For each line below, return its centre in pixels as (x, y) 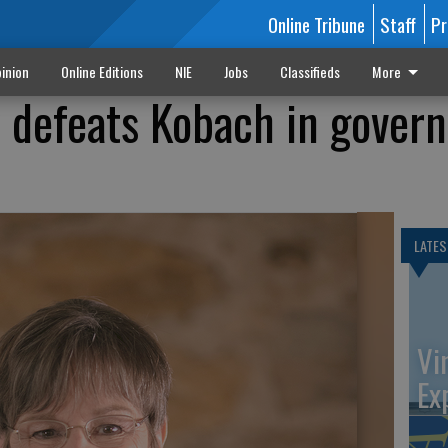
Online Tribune (316, 24)
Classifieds (309, 71)
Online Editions (101, 71)
